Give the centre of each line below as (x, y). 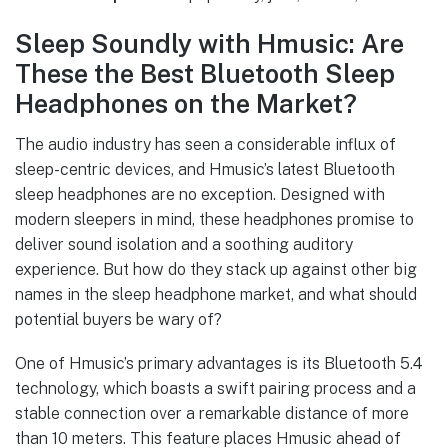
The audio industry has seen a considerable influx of (205, 144)
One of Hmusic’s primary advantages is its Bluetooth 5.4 (219, 364)
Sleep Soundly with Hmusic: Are (209, 44)
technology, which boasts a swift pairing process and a (215, 389)
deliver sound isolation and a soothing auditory (184, 244)
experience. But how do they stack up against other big (216, 269)
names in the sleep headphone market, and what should (216, 294)
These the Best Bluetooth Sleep (205, 74)
